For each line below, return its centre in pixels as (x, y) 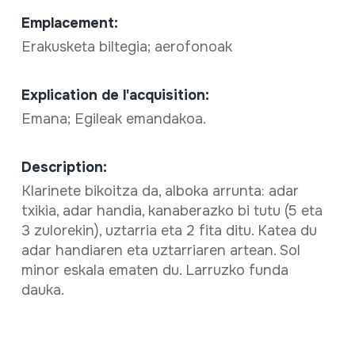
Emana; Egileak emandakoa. (115, 119)
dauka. (42, 290)
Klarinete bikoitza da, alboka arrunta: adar (160, 191)
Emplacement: (69, 23)
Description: (64, 168)
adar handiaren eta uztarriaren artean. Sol (160, 251)
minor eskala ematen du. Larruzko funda (155, 271)
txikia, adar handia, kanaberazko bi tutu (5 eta (172, 211)
